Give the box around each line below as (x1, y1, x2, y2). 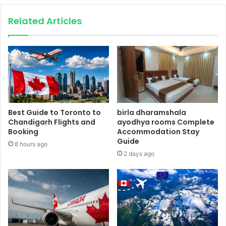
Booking (8, 127, 38, 137)
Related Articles (8, 15, 82, 28)
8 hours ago (15, 140, 47, 148)
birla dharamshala (117, 107, 186, 118)
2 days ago (124, 150, 154, 158)
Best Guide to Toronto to (8, 107, 101, 118)
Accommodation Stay (117, 127, 199, 137)
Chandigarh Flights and (8, 117, 95, 128)
